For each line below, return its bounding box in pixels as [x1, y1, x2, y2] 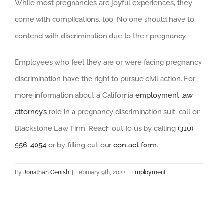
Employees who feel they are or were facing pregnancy [15, 58, 202, 67]
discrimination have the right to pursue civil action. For [15, 74, 195, 84]
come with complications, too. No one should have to [15, 15, 194, 24]
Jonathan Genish [23, 169, 69, 176]
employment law [135, 91, 193, 100]
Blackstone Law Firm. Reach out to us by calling [15, 124, 178, 133]
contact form [113, 141, 157, 150]
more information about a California [15, 91, 135, 100]
